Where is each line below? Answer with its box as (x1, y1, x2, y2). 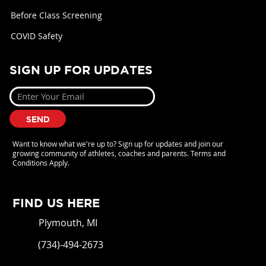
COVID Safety (11, 30, 63, 42)
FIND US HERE (12, 195, 100, 210)
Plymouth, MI (38, 216, 97, 230)
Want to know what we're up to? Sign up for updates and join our (12, 138, 223, 148)
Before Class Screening (11, 9, 103, 21)
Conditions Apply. (12, 157, 71, 167)
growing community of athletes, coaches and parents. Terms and (12, 148, 226, 158)
